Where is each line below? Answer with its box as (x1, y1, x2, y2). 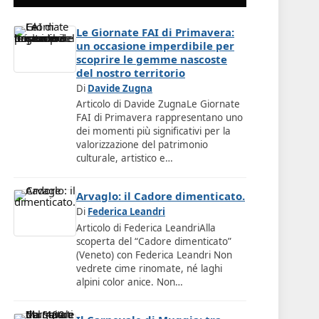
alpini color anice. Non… (76, 275, 183, 288)
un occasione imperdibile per (76, 38, 234, 53)
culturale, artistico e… (76, 152, 173, 165)
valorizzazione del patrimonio (76, 138, 208, 152)
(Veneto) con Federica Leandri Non (76, 248, 232, 261)
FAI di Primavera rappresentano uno (76, 111, 243, 125)
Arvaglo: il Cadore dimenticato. (76, 189, 245, 204)
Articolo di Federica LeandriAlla (76, 221, 216, 234)
